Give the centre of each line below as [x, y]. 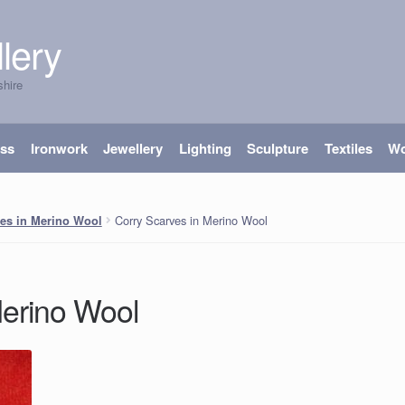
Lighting [205, 149]
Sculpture [278, 149]
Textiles [348, 149]
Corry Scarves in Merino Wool [191, 220]
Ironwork [59, 149]
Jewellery [133, 149]
